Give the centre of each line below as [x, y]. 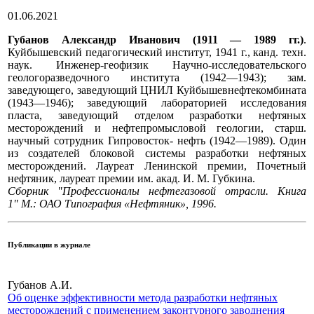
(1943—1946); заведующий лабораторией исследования [157, 103]
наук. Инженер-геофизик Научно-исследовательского [157, 65]
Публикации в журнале [49, 245]
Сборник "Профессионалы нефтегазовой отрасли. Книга [157, 191]
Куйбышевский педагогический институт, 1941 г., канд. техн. [157, 53]
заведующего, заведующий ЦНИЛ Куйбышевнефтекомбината [157, 90]
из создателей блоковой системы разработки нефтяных [157, 153]
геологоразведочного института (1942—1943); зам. [157, 78]
